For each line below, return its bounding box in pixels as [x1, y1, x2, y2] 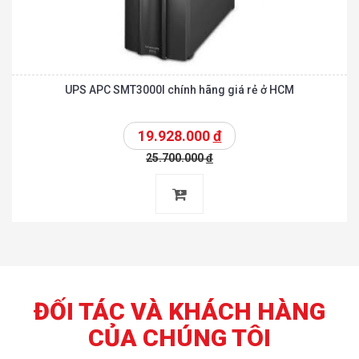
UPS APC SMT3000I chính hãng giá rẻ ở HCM [65, 83, 294, 96]
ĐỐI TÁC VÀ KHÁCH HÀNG [34, 297, 325, 325]
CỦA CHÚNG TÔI [88, 324, 271, 352]
